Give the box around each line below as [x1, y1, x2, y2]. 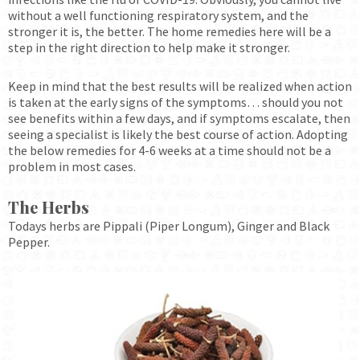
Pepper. [8, 233, 52, 250]
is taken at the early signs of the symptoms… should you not [8, 93, 343, 110]
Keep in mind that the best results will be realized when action [8, 77, 352, 94]
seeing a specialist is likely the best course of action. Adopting [8, 125, 348, 142]
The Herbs [8, 195, 89, 218]
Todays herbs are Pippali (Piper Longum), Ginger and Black [8, 217, 329, 234]
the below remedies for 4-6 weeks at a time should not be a [8, 141, 331, 158]
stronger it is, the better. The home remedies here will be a [8, 22, 331, 39]
